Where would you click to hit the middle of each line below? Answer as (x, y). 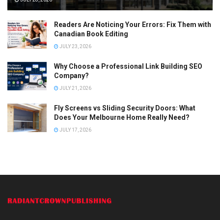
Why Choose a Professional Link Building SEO (128, 67)
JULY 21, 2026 (75, 88)
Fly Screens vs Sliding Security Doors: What (125, 108)
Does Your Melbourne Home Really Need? (122, 118)
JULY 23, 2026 (75, 47)
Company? (71, 76)
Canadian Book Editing (91, 34)
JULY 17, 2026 (75, 130)
